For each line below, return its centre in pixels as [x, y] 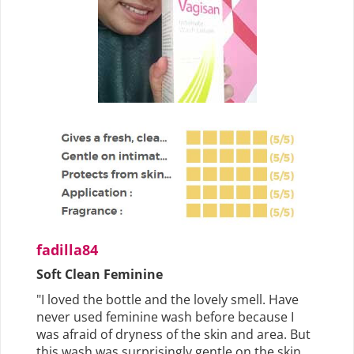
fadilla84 [67, 250]
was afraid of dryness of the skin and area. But [173, 335]
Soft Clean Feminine [100, 275]
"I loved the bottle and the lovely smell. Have [168, 300]
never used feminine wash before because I [165, 317]
